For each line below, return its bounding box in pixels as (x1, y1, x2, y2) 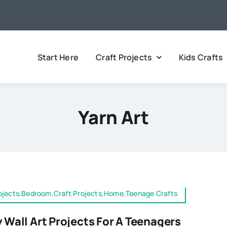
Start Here (37, 51, 79, 63)
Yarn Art (78, 105, 149, 130)
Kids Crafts (178, 51, 223, 63)
